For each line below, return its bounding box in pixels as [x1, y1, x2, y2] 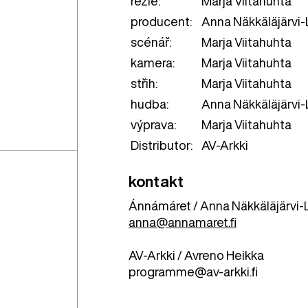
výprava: [130, 118, 176, 131]
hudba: [130, 98, 168, 111]
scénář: [130, 36, 171, 49]
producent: [130, 15, 192, 28]
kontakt [128, 174, 184, 190]
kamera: [130, 56, 175, 69]
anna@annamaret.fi [128, 216, 236, 229]
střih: [130, 77, 157, 90]
